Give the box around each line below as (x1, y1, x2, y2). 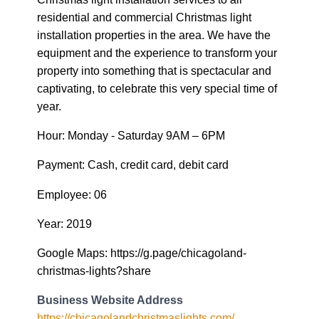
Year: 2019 (37, 216, 92, 230)
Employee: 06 (37, 187, 107, 201)
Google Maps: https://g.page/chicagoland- (37, 246, 246, 259)
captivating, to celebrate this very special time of (37, 82, 277, 95)
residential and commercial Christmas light (37, 11, 251, 24)
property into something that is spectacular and (37, 64, 271, 78)
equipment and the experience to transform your (37, 46, 277, 60)
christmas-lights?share (37, 264, 151, 277)
